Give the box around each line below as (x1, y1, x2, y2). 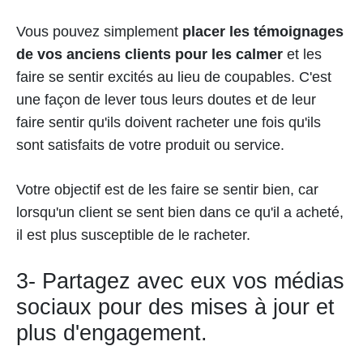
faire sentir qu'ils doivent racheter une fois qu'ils (16, 113, 321, 130)
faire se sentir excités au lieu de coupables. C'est (16, 68, 331, 85)
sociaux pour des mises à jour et (16, 294, 335, 319)
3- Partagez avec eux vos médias (16, 268, 344, 293)
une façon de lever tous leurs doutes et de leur (16, 91, 316, 108)
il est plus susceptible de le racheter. (16, 226, 250, 243)
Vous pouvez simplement (16, 23, 178, 40)
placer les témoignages (178, 23, 344, 40)
